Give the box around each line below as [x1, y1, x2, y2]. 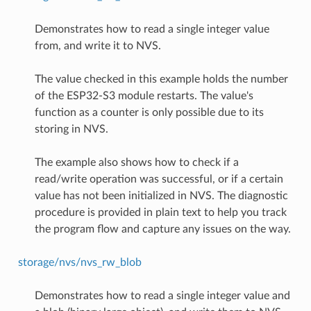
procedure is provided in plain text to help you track [34, 206, 287, 218]
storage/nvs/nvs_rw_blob [17, 256, 142, 268]
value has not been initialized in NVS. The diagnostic [34, 190, 288, 201]
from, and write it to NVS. [34, 40, 161, 51]
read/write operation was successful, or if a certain [34, 173, 283, 185]
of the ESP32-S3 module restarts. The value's [34, 90, 253, 101]
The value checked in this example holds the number [34, 73, 288, 85]
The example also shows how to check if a [34, 156, 239, 168]
